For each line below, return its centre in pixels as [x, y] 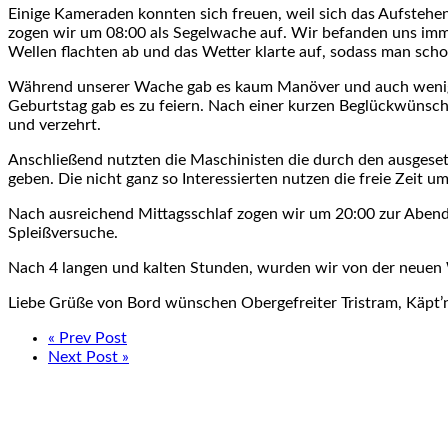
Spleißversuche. [63, 233]
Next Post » [88, 357]
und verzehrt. [54, 125]
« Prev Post [87, 338]
